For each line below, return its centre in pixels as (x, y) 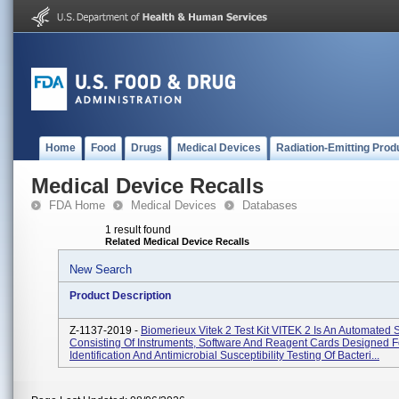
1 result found (138, 230)
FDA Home (77, 205)
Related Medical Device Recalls (177, 241)
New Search (101, 269)
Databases (270, 205)
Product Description (120, 296)
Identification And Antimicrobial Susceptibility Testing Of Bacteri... (224, 355)
